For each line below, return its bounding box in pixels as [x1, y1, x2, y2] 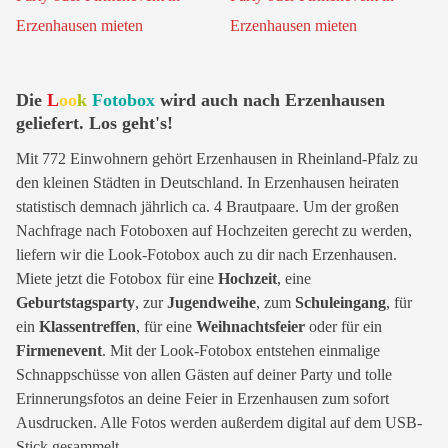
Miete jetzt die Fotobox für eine [16, 270, 218, 287]
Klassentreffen [39, 318, 136, 335]
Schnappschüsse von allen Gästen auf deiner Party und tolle [16, 366, 392, 383]
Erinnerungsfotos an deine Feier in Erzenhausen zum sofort [16, 390, 389, 407]
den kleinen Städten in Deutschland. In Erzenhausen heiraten [16, 174, 399, 191]
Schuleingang [295, 294, 386, 311]
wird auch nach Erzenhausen [155, 90, 385, 110]
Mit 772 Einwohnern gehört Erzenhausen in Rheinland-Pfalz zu [16, 150, 418, 167]
